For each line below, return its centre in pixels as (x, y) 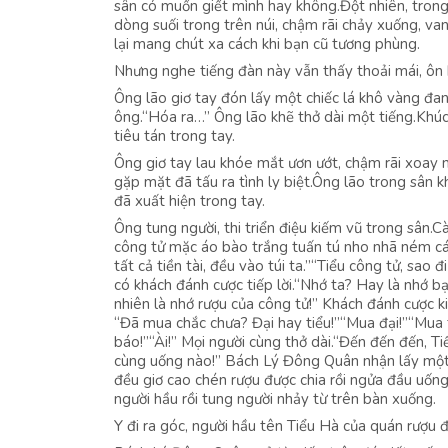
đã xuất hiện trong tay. (189, 201)
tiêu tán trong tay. (174, 136)
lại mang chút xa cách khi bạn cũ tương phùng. (267, 44)
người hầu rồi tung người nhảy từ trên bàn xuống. (275, 399)
